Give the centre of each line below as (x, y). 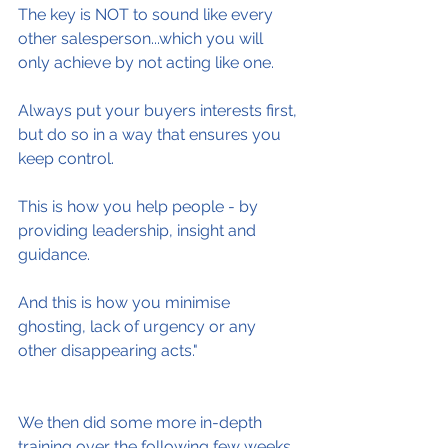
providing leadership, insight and (139, 230)
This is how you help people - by (140, 206)
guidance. (54, 254)
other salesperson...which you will (142, 38)
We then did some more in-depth (142, 422)
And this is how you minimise (126, 302)
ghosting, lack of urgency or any (139, 326)
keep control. (66, 158)
